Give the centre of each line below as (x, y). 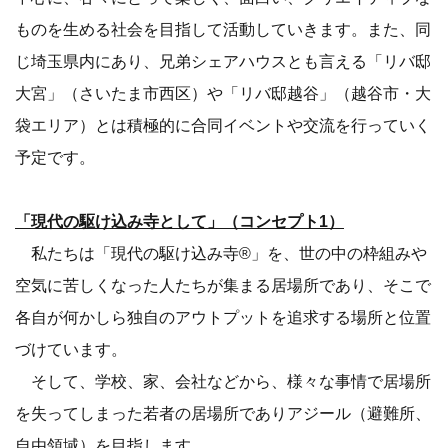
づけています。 (71, 349)
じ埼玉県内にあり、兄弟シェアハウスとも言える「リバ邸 (223, 61)
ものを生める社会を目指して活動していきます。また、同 (223, 29)
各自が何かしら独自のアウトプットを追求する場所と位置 (223, 317)
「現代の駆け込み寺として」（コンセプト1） (179, 221)
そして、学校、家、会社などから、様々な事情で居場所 (223, 381)
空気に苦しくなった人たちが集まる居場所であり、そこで (223, 285)
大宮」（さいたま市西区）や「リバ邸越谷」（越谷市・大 (223, 93)
